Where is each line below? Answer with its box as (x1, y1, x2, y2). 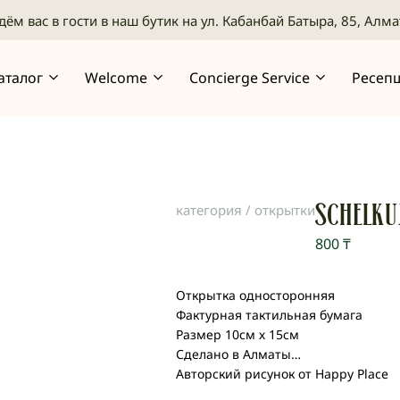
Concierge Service (189, 67, 310, 87)
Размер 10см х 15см (176, 326, 299, 344)
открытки (254, 201, 315, 220)
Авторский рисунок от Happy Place (176, 365, 388, 383)
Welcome (85, 67, 147, 87)
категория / (176, 201, 254, 220)
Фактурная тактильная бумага (176, 306, 362, 324)
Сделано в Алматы (176, 346, 291, 363)
